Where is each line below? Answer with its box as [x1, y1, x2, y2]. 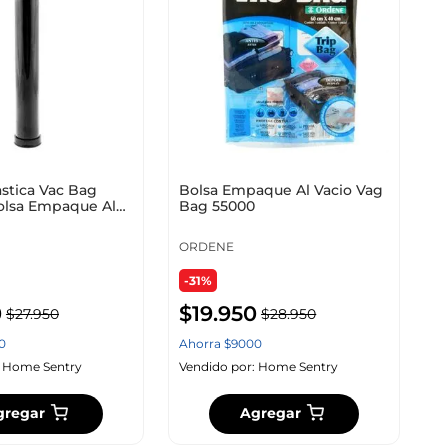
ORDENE [179, 239, 235, 255]
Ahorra [179, 335, 225, 351]
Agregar [239, 404, 301, 423]
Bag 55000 [179, 196, 256, 215]
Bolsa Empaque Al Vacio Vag [179, 180, 384, 199]
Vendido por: [179, 359, 259, 375]
